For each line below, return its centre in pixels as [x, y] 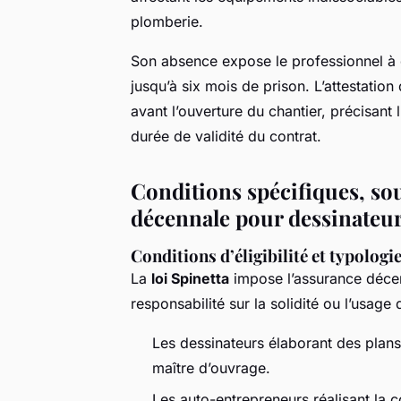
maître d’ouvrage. [211, 368]
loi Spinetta [190, 279]
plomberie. [167, 22]
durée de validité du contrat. [226, 137]
